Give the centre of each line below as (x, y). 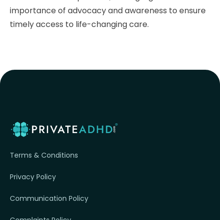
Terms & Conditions (44, 155)
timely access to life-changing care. (79, 24)
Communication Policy (49, 199)
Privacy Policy (33, 177)
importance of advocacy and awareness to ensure (108, 10)
